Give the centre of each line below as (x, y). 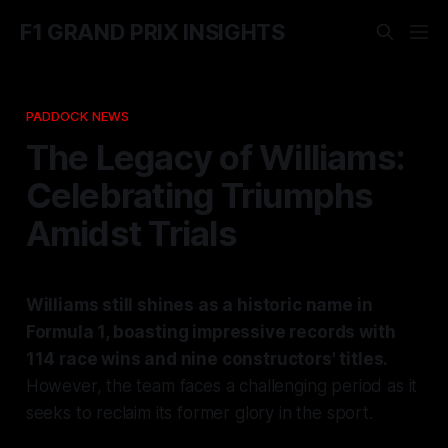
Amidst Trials (131, 232)
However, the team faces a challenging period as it (221, 385)
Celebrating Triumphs (199, 194)
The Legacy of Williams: (215, 156)
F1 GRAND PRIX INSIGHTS (152, 32)
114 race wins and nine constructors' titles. (207, 358)
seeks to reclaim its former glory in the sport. (199, 412)
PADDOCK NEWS (77, 115)
